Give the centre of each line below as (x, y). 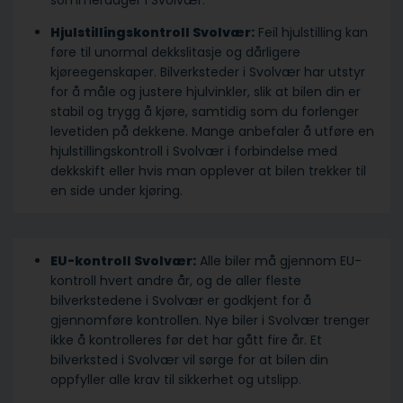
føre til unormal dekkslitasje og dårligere (175, 53)
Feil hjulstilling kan (311, 33)
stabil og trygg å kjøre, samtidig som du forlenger (205, 112)
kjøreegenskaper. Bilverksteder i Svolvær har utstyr (208, 72)
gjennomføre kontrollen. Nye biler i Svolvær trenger (210, 321)
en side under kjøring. (120, 191)
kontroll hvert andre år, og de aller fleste (176, 281)
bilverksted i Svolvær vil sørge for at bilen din (189, 360)
